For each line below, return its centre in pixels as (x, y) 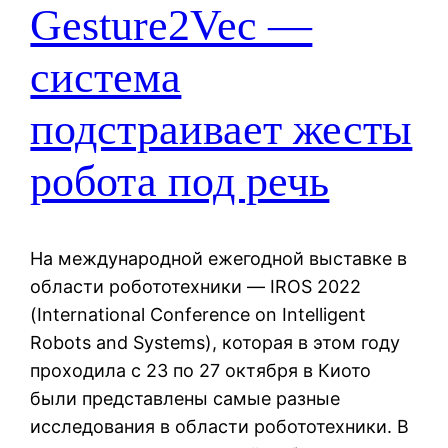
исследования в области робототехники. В (220, 426)
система (106, 78)
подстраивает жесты (221, 130)
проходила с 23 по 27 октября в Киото (201, 370)
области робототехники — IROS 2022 (196, 286)
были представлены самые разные (185, 398)
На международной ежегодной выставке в (219, 258)
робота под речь (180, 182)
